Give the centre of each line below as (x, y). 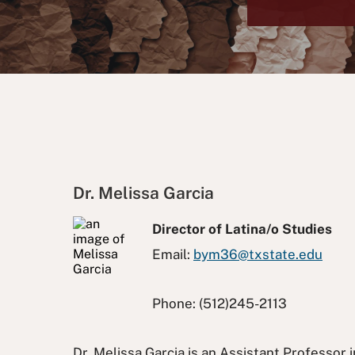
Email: (173, 254)
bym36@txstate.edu (258, 254)
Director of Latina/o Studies (242, 229)
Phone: (176, 303)
